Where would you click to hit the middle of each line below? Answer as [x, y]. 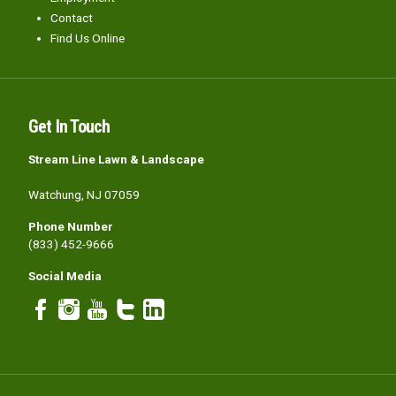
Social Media [65, 276]
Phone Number [71, 227]
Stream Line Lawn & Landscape [116, 160]
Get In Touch [69, 127]
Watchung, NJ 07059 [84, 195]
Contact [72, 18]
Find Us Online [88, 38]
